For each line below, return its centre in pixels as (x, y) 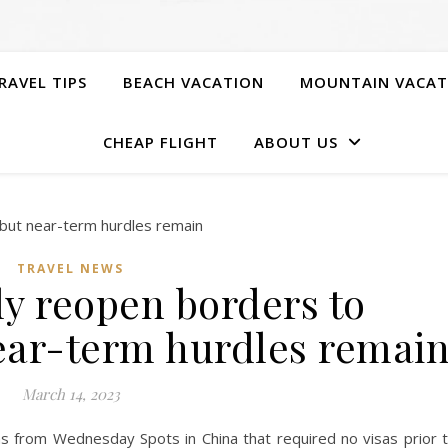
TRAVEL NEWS (70, 268)
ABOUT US (295, 142)
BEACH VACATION (193, 82)
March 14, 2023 (70, 394)
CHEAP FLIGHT (160, 142)
